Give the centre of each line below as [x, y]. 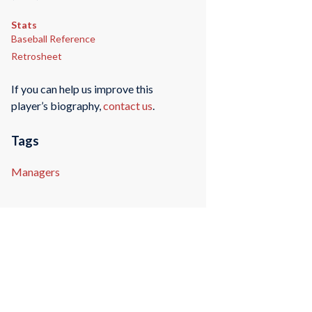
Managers [35, 172]
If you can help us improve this [82, 89]
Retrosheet [36, 56]
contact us [127, 106]
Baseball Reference [53, 38]
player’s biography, [57, 106]
